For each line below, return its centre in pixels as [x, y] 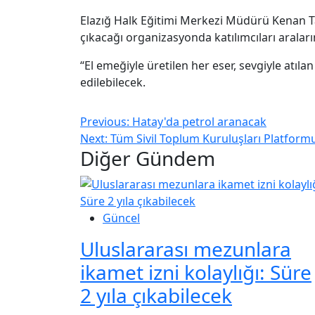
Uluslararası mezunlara [186, 249]
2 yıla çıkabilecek [156, 296]
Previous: [106, 122]
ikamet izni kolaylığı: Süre [196, 272]
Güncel [121, 218]
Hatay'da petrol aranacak [199, 122]
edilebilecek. [113, 83]
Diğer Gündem [148, 159]
